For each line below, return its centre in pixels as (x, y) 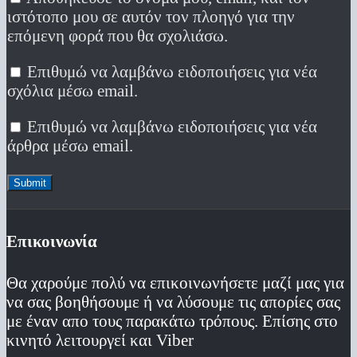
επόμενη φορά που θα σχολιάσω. (118, 36)
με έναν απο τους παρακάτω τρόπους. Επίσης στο (172, 320)
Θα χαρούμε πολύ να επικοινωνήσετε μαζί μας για (175, 282)
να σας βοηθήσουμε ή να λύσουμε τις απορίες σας (173, 301)
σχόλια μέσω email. (73, 90)
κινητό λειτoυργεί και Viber (100, 339)
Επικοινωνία (52, 241)
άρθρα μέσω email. (70, 145)
